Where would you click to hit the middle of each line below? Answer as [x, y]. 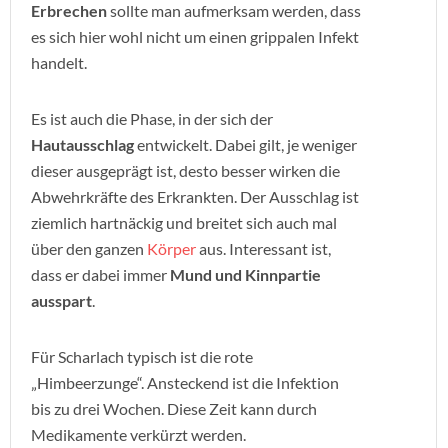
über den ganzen [89, 248]
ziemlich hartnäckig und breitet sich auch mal [184, 222]
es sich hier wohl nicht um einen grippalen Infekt [195, 36]
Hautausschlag [82, 144]
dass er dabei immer [100, 274]
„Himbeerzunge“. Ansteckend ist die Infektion [185, 382]
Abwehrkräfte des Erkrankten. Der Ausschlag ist [195, 196]
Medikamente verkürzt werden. [138, 434]
